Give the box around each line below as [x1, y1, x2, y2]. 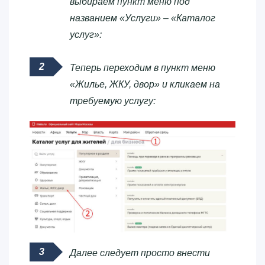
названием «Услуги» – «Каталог [70, 12, 215, 23]
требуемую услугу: [70, 95, 156, 106]
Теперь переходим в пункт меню [70, 62, 215, 73]
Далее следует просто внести [70, 247, 210, 258]
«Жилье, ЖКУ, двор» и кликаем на [70, 79, 220, 89]
